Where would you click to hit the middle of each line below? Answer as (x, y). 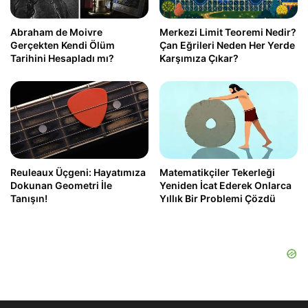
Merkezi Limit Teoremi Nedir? (228, 32)
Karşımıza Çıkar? (199, 58)
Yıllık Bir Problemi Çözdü (218, 198)
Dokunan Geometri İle (61, 185)
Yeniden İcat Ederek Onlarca (225, 185)
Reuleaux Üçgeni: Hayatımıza (78, 172)
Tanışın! (29, 198)
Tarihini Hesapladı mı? (62, 58)
